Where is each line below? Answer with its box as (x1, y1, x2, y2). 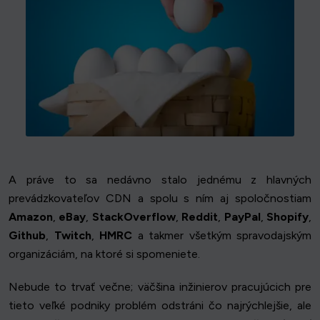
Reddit (181, 210, 219, 224)
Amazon (9, 210, 53, 224)
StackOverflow (91, 210, 176, 224)
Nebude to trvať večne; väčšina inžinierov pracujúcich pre (9, 280, 311, 294)
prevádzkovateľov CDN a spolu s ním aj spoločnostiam (9, 191, 311, 205)
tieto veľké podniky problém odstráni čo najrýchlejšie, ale (9, 299, 311, 312)
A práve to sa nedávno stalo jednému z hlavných (9, 173, 311, 186)
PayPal (224, 210, 261, 224)
